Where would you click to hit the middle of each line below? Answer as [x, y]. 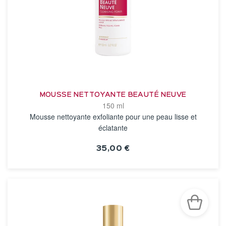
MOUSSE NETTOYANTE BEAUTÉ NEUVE [113, 95]
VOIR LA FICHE [113, 169]
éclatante [113, 128]
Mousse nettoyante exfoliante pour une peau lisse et [113, 117]
